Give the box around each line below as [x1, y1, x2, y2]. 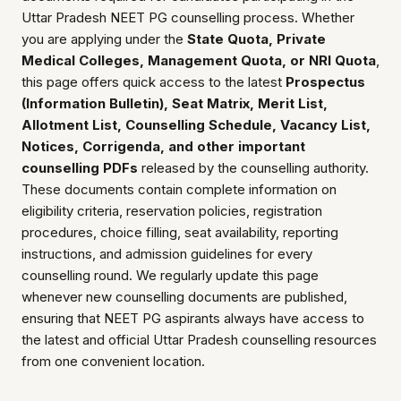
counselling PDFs [21, 159, 138, 177]
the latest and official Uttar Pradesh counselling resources [21, 331, 377, 349]
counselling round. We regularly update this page [21, 267, 319, 285]
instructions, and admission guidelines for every [21, 245, 312, 263]
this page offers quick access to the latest [21, 73, 286, 91]
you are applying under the [21, 30, 187, 48]
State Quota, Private [187, 30, 326, 48]
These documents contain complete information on [21, 181, 337, 199]
